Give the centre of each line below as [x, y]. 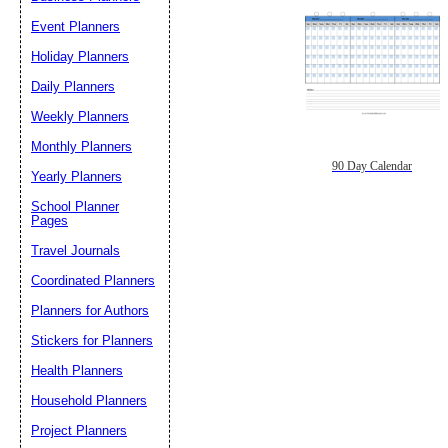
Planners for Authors [90, 310]
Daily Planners [73, 86]
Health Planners [77, 370]
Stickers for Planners [92, 340]
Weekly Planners [80, 116]
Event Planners [75, 26]
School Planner [75, 206]
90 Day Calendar [372, 165]
